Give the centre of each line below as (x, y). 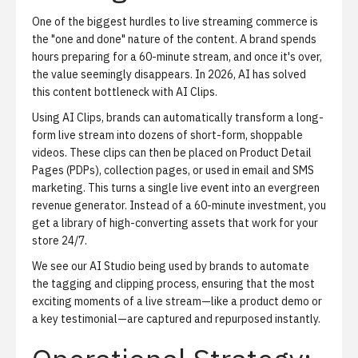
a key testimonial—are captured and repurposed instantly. (176, 319)
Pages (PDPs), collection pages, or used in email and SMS (173, 170)
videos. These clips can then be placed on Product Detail (172, 153)
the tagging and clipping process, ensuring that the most (173, 284)
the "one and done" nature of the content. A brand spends (174, 39)
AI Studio (113, 266)
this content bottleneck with (104, 92)
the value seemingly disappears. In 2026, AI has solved (169, 74)
